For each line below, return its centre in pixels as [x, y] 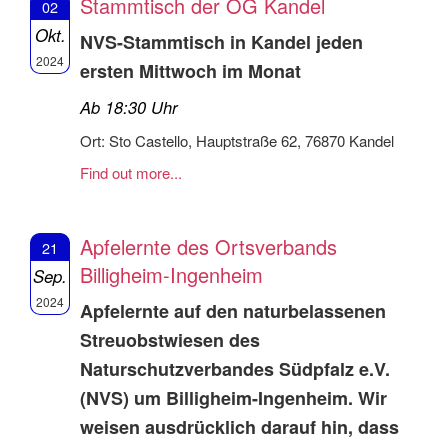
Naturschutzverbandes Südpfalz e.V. [235, 368]
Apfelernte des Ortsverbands [208, 246]
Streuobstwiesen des [170, 339]
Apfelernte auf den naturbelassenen [233, 310]
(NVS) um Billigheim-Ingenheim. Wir [233, 397]
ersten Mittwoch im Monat [190, 70]
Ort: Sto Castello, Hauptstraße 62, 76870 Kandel [237, 140]
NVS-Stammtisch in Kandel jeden [221, 41]
